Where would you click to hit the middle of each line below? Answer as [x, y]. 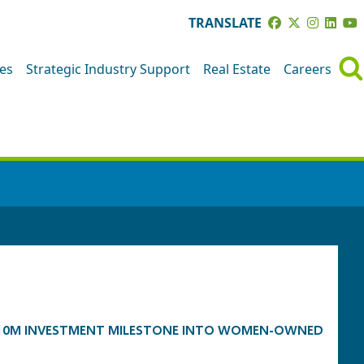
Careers [308, 69]
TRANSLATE [225, 23]
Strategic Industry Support [108, 69]
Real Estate [237, 69]
